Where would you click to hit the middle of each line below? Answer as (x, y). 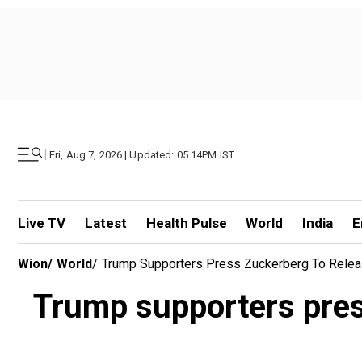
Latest (105, 223)
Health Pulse (186, 223)
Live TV (42, 223)
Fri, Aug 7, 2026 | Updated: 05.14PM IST (142, 154)
